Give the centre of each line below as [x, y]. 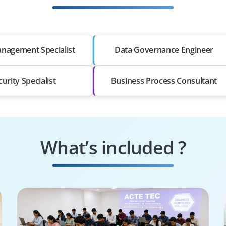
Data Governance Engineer [164, 50]
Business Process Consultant [164, 80]
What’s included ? [113, 147]
